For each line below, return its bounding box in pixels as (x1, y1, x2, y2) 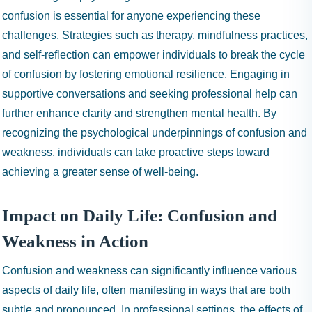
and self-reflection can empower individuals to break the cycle (2, 49, 305, 61)
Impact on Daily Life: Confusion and (2, 206, 277, 225)
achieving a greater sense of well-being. (2, 166, 198, 178)
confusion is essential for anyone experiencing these (2, 10, 260, 22)
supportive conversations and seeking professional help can (2, 88, 297, 100)
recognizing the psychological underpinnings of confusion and (2, 127, 307, 139)
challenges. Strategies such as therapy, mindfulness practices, (2, 29, 308, 41)
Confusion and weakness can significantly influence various (2, 265, 297, 276)
